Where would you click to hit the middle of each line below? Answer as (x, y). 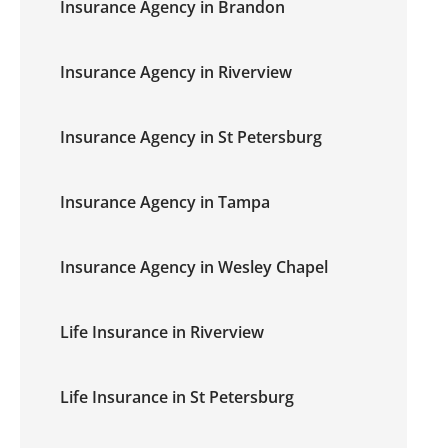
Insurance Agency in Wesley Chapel (194, 267)
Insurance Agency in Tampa (165, 202)
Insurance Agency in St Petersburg (191, 137)
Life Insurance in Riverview (162, 332)
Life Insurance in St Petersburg (177, 397)
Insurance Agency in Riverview (176, 72)
